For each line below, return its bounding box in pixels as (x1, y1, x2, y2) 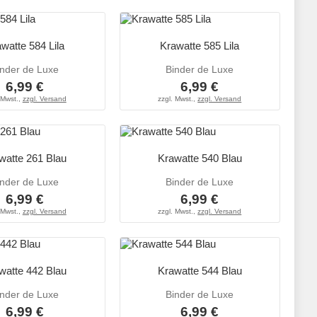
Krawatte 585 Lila (160, 40, 240, 52)
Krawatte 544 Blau (157, 265, 242, 277)
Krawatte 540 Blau (157, 152, 242, 165)
